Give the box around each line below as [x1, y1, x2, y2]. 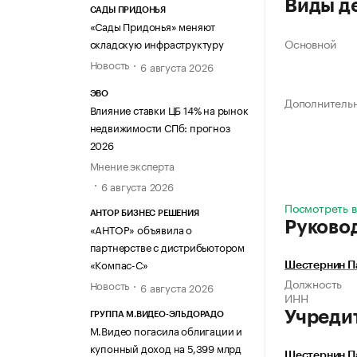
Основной [284, 34, 336, 53]
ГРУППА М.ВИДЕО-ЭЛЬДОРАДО [89, 309, 224, 319]
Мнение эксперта [89, 157, 175, 174]
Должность [284, 274, 343, 292]
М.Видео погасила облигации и [89, 321, 242, 338]
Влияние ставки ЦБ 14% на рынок [89, 101, 249, 118]
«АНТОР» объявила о [89, 220, 192, 237]
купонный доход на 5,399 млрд [89, 339, 241, 355]
